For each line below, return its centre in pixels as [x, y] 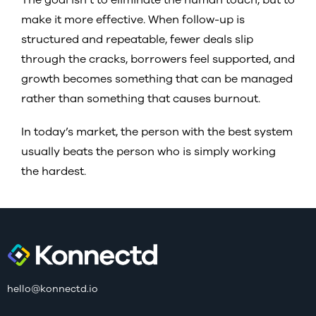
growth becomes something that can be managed [157, 79]
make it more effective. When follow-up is [133, 19]
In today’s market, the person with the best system [157, 132]
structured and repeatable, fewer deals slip [137, 39]
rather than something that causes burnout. [142, 98]
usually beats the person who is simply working [148, 152]
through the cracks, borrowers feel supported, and [158, 59]
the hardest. [54, 171]
